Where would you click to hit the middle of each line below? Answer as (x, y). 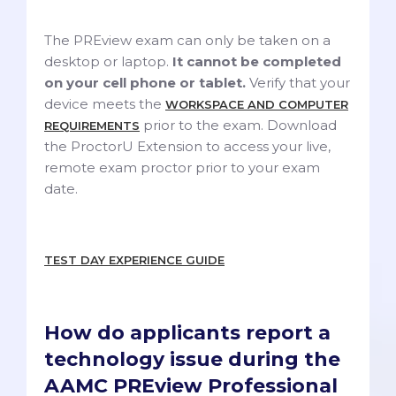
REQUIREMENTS (92, 125)
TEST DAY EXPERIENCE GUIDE (134, 259)
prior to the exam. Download (238, 125)
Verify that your (298, 82)
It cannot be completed (257, 61)
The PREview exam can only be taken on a (187, 40)
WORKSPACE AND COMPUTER (257, 104)
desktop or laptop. (108, 61)
